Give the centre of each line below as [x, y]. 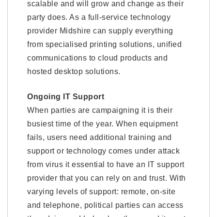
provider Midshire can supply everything [100, 31]
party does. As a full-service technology [99, 17]
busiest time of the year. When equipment [102, 124]
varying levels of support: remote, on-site [101, 192]
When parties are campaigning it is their [100, 110]
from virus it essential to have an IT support [106, 164]
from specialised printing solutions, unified [104, 44]
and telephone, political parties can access [105, 205]
